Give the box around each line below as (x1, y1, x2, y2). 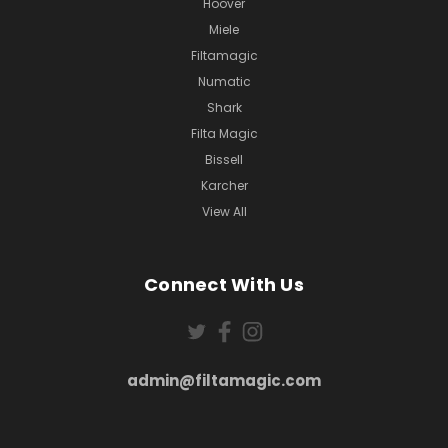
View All (201, 202, 247, 220)
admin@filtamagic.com (127, 369, 321, 391)
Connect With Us (144, 271, 304, 297)
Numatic (197, 72, 251, 90)
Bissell (205, 150, 243, 168)
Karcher (200, 176, 248, 194)
